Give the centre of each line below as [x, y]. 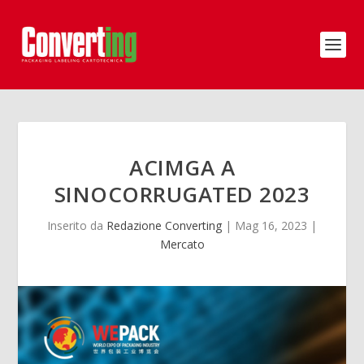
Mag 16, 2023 [271, 225]
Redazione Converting [164, 225]
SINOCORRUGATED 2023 [182, 194]
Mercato [182, 244]
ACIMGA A [182, 167]
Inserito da [77, 225]
